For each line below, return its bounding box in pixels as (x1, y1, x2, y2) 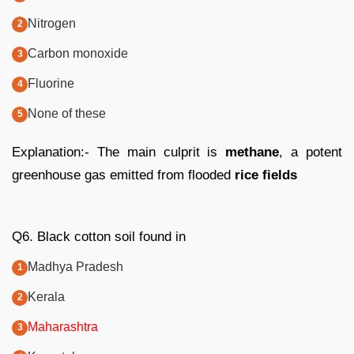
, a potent (279, 144, 343, 160)
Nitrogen (28, 16, 76, 30)
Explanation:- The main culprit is (12, 144, 226, 160)
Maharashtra (28, 319, 98, 333)
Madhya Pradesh (28, 259, 123, 273)
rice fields (235, 167, 297, 183)
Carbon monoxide (28, 46, 128, 60)
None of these (28, 106, 106, 120)
